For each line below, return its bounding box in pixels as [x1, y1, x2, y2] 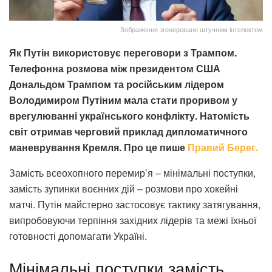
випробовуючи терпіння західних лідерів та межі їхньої [9, 212, 256, 227]
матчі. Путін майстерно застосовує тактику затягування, [9, 197, 260, 211]
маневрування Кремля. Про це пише [9, 140, 188, 154]
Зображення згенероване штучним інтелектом [120, 24, 263, 34]
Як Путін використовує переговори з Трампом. [9, 45, 237, 59]
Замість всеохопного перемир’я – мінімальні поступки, [9, 165, 256, 180]
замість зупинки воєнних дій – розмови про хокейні [9, 181, 238, 195]
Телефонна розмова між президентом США [9, 61, 220, 75]
